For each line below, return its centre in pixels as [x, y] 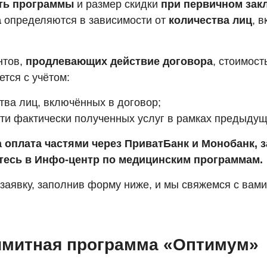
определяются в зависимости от [85, 20]
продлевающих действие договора [119, 61]
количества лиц [210, 20]
